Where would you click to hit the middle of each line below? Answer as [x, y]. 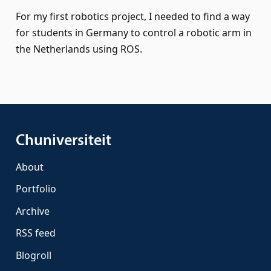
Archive [32, 211]
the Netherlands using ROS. [79, 49]
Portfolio [36, 189]
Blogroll [33, 256]
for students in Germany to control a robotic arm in [133, 33]
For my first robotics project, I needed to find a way [132, 17]
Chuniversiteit [63, 142]
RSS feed [35, 233]
